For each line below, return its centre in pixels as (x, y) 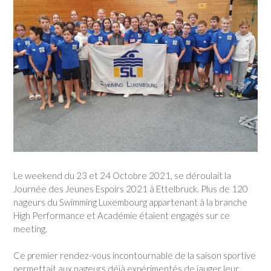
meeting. (30, 228)
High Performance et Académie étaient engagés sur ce (122, 215)
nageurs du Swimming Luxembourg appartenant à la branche (130, 202)
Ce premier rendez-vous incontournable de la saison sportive (135, 256)
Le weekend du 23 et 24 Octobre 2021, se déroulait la (122, 175)
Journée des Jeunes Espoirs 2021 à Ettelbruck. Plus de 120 (131, 188)
